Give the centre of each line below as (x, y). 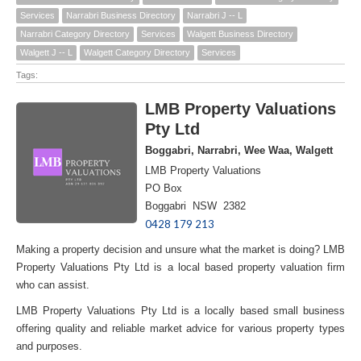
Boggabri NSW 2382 (195, 205)
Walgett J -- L (46, 52)
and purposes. (49, 346)
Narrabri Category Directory (75, 33)
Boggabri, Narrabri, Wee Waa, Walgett (239, 150)
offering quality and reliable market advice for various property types (180, 328)
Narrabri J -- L (215, 15)
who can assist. (53, 284)
